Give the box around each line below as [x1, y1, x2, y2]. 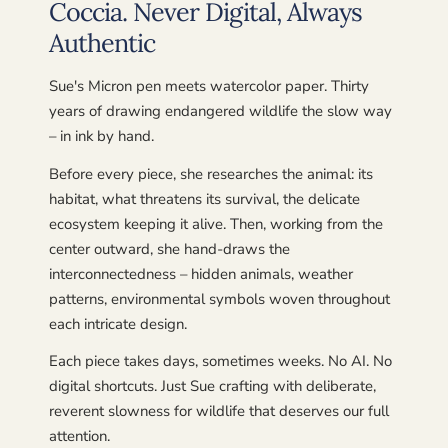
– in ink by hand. [48, 126, 154, 147]
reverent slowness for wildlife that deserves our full [48, 401, 389, 422]
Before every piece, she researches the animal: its [48, 163, 373, 184]
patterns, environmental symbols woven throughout [48, 288, 390, 309]
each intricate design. [48, 313, 187, 334]
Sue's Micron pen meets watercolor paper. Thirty [48, 76, 369, 97]
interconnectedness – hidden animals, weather [48, 263, 353, 284]
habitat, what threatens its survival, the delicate [48, 188, 360, 209]
